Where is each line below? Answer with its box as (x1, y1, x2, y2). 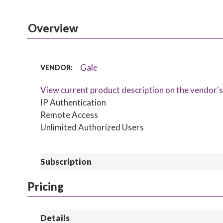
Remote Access (40, 110, 99, 120)
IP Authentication (40, 97, 107, 108)
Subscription (40, 156, 92, 167)
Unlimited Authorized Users (40, 122, 144, 132)
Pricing (27, 180, 64, 193)
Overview (27, 21, 78, 35)
